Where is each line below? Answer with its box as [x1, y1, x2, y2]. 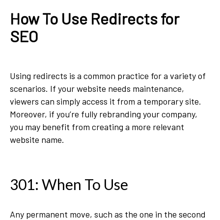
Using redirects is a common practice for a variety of [10, 70, 206, 81]
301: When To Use [10, 175, 128, 193]
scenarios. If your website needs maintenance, [10, 83, 184, 94]
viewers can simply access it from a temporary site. [10, 96, 201, 107]
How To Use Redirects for [10, 9, 179, 27]
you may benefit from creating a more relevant [10, 121, 184, 132]
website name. [10, 134, 66, 145]
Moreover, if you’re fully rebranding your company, [10, 109, 197, 119]
